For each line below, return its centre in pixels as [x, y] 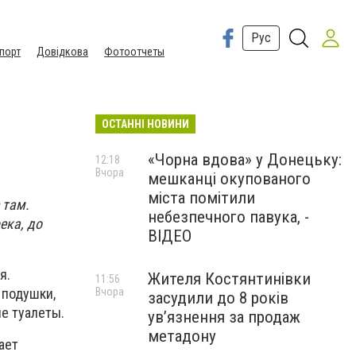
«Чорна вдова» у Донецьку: [245, 160]
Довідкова [62, 52]
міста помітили [201, 198]
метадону [182, 336]
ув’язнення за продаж [224, 317]
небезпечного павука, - [228, 217]
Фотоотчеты [134, 52]
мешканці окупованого [229, 179]
